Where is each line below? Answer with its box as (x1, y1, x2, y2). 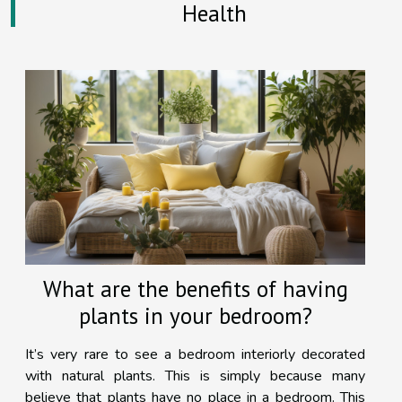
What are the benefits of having (42, 275, 348, 304)
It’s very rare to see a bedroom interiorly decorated (25, 345, 365, 365)
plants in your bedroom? (78, 301, 312, 331)
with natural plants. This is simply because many (25, 366, 365, 387)
